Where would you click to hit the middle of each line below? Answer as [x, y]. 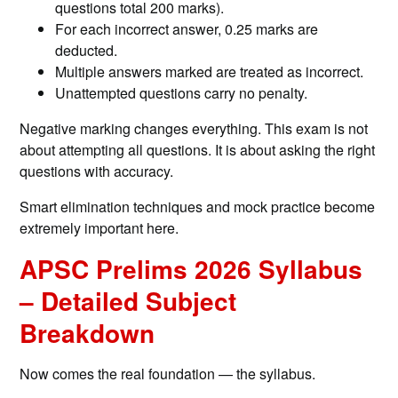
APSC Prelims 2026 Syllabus [191, 269]
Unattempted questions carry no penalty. [182, 93]
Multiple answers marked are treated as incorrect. [210, 72]
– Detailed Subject [128, 301]
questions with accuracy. [97, 171]
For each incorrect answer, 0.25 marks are [187, 29]
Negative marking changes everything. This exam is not [194, 129]
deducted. [87, 51]
